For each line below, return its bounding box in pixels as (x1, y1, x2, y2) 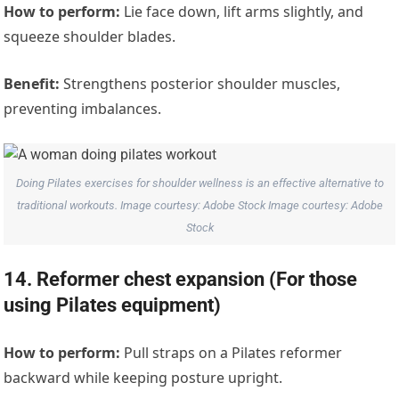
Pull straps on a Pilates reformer (120, 343, 343, 363)
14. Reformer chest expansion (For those (4, 268, 358, 291)
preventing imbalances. (4, 99, 162, 119)
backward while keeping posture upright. (4, 368, 283, 388)
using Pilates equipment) (4, 294, 222, 317)
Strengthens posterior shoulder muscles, (60, 74, 341, 94)
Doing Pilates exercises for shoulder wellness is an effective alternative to (15, 175, 384, 190)
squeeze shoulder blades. (4, 27, 176, 47)
